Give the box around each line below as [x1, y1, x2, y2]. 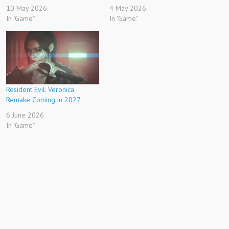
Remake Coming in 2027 [6, 95, 81, 104]
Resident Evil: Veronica [6, 85, 74, 94]
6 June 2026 [6, 110, 44, 120]
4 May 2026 [109, 4, 146, 13]
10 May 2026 [6, 4, 47, 13]
